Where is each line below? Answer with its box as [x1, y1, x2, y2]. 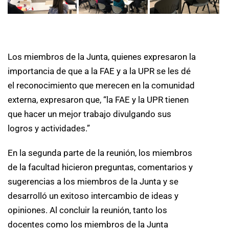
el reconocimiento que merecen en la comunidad [8, 80, 195, 91]
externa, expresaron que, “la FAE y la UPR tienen [8, 95, 189, 105]
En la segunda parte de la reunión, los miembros [8, 148, 192, 158]
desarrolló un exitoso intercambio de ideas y [8, 191, 178, 201]
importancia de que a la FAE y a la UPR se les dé [8, 66, 191, 77]
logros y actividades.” [8, 123, 90, 134]
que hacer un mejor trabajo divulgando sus [8, 109, 171, 120]
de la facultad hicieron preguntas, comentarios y [8, 162, 193, 173]
